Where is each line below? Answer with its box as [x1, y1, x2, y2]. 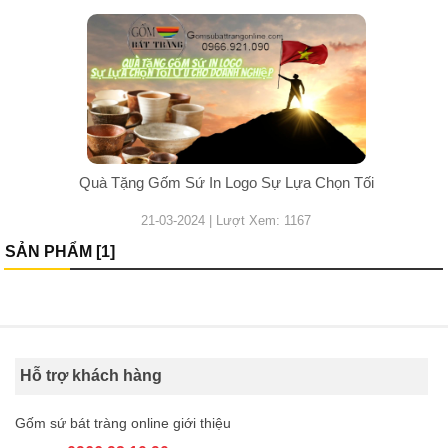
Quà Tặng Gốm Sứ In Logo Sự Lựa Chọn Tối [78, 173, 374, 191]
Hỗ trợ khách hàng [20, 366, 162, 384]
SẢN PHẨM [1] [5, 242, 115, 260]
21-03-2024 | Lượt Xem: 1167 [141, 212, 312, 228]
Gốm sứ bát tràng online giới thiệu [15, 414, 231, 431]
